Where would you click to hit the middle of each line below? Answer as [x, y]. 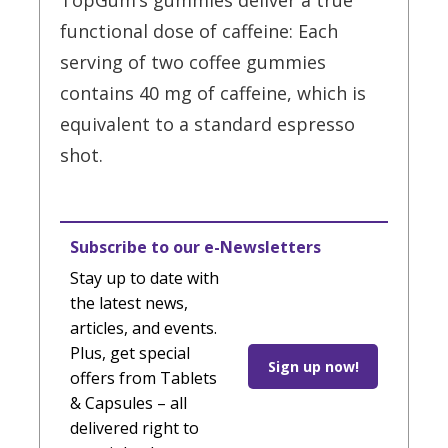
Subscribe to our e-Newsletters [195, 247]
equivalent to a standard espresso [207, 124]
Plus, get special [130, 353]
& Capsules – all [128, 403]
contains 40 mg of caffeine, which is [213, 93]
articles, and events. [143, 328]
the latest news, [129, 303]
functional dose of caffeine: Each [199, 31]
